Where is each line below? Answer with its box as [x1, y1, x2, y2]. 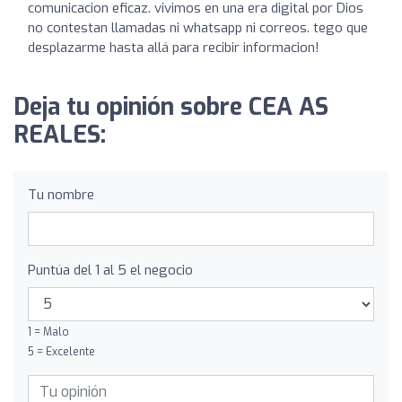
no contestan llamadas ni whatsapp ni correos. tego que [28, 18, 368, 37]
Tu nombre [28, 185, 94, 204]
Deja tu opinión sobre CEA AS [13, 91, 328, 123]
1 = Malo [28, 324, 69, 339]
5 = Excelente [28, 344, 95, 359]
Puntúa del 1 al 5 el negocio [28, 260, 193, 279]
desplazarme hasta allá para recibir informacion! [28, 38, 319, 57]
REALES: [13, 118, 106, 151]
